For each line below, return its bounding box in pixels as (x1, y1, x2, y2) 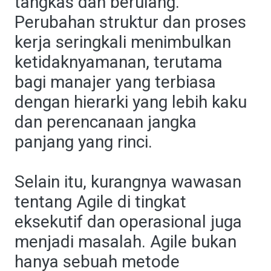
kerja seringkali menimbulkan (15, 32, 231, 52)
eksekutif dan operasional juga (15, 212, 242, 232)
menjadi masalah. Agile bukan (15, 232, 237, 252)
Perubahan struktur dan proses (15, 12, 246, 32)
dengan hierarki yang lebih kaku (15, 92, 247, 112)
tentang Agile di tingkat (15, 192, 186, 212)
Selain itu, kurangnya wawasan (15, 172, 241, 192)
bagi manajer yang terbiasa (15, 72, 216, 92)
